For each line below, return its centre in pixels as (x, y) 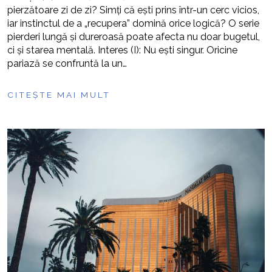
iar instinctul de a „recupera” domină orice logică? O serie (133, 23)
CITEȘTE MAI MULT (59, 95)
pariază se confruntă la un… (67, 63)
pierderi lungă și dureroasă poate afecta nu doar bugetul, (134, 37)
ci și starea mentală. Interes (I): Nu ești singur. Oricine (122, 50)
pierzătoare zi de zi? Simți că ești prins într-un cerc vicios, (133, 10)
